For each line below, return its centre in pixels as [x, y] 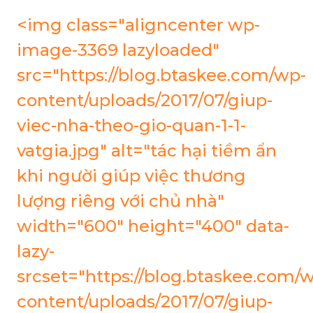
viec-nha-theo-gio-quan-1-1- [131, 125]
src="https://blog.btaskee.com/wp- [161, 75]
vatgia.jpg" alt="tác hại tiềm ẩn [147, 151]
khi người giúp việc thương [131, 176]
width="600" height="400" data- [153, 226]
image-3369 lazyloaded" [118, 50]
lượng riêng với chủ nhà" [121, 201]
